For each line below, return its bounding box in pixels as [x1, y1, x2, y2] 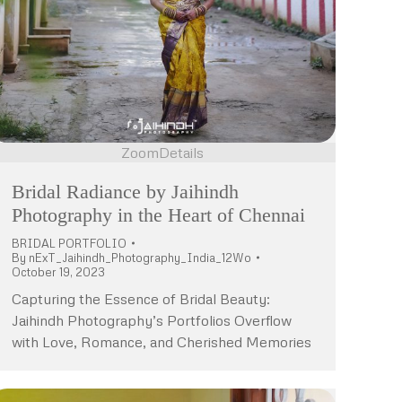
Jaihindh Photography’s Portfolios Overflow [12, 310, 292, 329]
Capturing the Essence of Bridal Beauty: [12, 289, 270, 308]
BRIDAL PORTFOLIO [12, 235, 127, 250]
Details [159, 143, 204, 162]
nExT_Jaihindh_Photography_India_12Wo [29, 249, 251, 265]
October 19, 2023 [12, 264, 105, 279]
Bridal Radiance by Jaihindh [12, 179, 239, 203]
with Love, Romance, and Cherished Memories [12, 332, 311, 351]
